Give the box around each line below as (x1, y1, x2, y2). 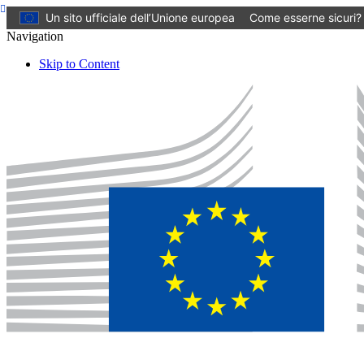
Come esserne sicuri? (249, 11, 362, 24)
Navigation (6, 29, 63, 43)
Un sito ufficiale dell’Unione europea (45, 11, 235, 24)
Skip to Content (39, 57, 119, 71)
